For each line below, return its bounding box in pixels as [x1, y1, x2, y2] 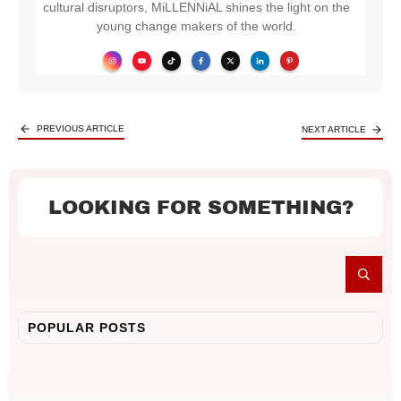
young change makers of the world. [96, 19, 296, 34]
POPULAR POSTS [28, 320, 146, 336]
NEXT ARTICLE [302, 124, 366, 134]
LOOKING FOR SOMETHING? [47, 197, 354, 219]
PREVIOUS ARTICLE [37, 124, 124, 134]
